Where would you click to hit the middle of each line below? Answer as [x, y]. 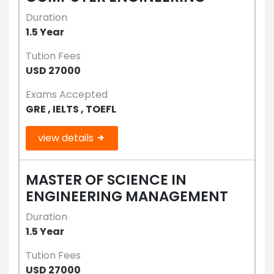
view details [67, 138]
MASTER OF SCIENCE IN [106, 180]
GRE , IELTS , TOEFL [71, 109]
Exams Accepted [67, 94]
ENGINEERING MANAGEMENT [127, 196]
